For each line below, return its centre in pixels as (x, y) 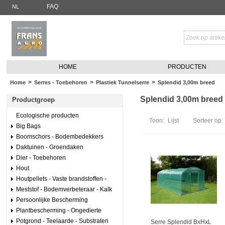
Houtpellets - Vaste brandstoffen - (62, 179)
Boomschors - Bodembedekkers (60, 137)
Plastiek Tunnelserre (122, 82)
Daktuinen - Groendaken (49, 147)
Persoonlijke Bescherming (52, 200)
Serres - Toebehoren (61, 82)
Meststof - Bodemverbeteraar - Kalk (64, 189)
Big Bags (28, 126)
